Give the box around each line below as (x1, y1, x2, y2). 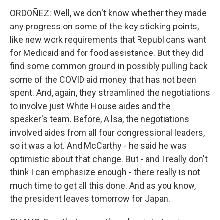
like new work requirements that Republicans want (10, 34, 206, 45)
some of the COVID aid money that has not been (10, 74, 196, 84)
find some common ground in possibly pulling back (10, 61, 208, 71)
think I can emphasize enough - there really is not (10, 167, 200, 177)
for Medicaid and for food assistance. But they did (10, 48, 203, 58)
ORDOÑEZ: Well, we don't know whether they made (10, 8, 207, 18)
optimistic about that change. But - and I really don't (10, 154, 208, 164)
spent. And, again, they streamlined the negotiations (10, 87, 210, 98)
